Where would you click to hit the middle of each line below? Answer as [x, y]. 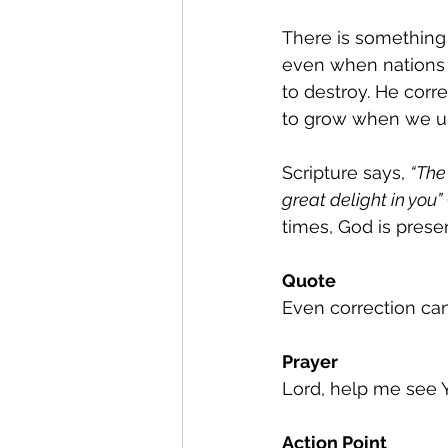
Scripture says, [346, 172]
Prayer [310, 361]
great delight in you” [362, 199]
